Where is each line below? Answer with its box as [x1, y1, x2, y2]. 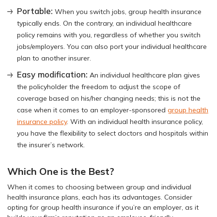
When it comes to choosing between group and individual [7, 182, 191, 191]
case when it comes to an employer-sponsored [17, 105, 168, 114]
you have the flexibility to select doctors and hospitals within [17, 128, 208, 138]
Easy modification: [17, 69, 88, 79]
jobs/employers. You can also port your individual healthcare [17, 42, 207, 51]
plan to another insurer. [17, 53, 91, 62]
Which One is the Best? [7, 165, 114, 177]
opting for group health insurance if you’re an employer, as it [7, 202, 199, 212]
